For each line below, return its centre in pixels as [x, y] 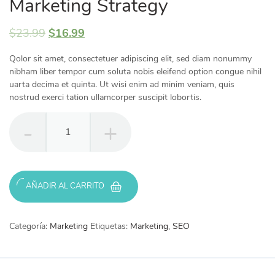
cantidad [25, 144]
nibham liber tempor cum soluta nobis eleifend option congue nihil [135, 71]
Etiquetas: [110, 226]
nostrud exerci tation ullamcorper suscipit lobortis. [105, 97]
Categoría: [29, 226]
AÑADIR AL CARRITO [65, 186]
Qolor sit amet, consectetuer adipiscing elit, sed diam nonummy [130, 58]
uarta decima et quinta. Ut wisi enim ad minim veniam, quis [122, 84]
